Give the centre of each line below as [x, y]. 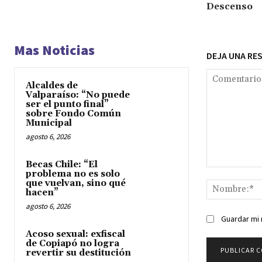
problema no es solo [73, 174]
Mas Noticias [54, 50]
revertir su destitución [78, 253]
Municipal [49, 123]
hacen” [42, 192]
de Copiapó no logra [73, 243]
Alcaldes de [52, 85]
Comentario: [229, 173]
